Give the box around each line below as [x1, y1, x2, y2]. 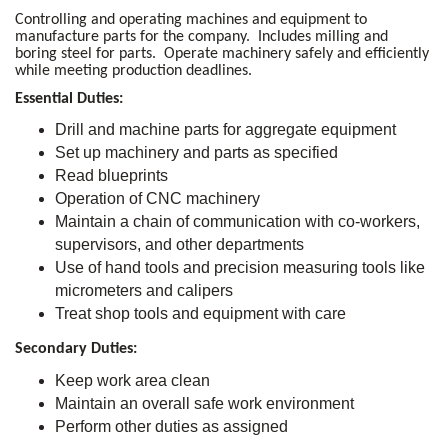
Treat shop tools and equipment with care [55, 305, 346, 323]
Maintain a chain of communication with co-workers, [55, 213, 420, 231]
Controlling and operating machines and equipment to [15, 12, 367, 29]
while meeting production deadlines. [15, 63, 252, 80]
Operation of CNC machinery [55, 190, 260, 208]
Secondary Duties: [15, 341, 137, 358]
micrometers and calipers [55, 282, 233, 300]
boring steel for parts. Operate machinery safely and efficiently [15, 46, 429, 63]
